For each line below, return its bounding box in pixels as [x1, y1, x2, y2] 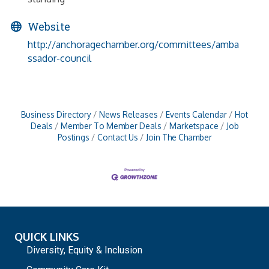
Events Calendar [166, 109, 227, 119]
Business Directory [21, 109, 91, 119]
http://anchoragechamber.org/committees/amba [28, 38, 239, 50]
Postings [57, 131, 89, 142]
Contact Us [97, 131, 138, 142]
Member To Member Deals [60, 120, 162, 131]
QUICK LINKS [14, 229, 79, 243]
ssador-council [28, 52, 91, 64]
